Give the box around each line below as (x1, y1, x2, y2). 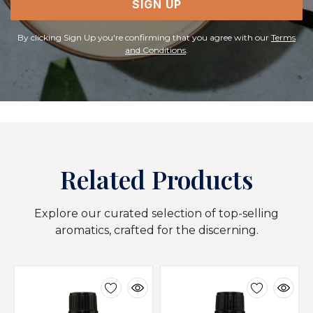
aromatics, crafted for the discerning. (54, 223, 259, 237)
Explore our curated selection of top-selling (34, 206, 279, 220)
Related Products (60, 161, 253, 196)
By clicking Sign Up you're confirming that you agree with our (17, 31, 271, 43)
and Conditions (125, 44, 186, 55)
